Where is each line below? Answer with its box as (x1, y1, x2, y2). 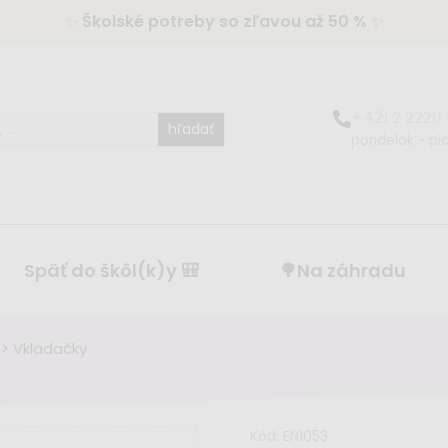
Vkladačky (13, 338, 87, 360)
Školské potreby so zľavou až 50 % (81, 10, 367, 33)
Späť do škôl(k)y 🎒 (24, 258, 199, 284)
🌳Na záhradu (279, 258, 406, 284)
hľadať (168, 118, 215, 139)
